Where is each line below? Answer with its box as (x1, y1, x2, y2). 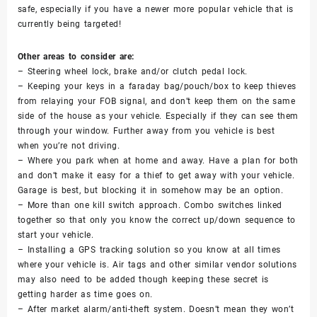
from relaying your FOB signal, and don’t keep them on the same (18, 96, 296, 106)
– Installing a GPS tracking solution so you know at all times (18, 244, 281, 255)
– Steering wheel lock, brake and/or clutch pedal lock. (18, 66, 248, 76)
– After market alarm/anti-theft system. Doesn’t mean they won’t (18, 304, 294, 314)
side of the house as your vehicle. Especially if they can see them (18, 110, 299, 121)
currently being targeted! (18, 18, 122, 29)
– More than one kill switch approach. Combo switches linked (18, 200, 282, 210)
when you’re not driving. (18, 140, 120, 151)
